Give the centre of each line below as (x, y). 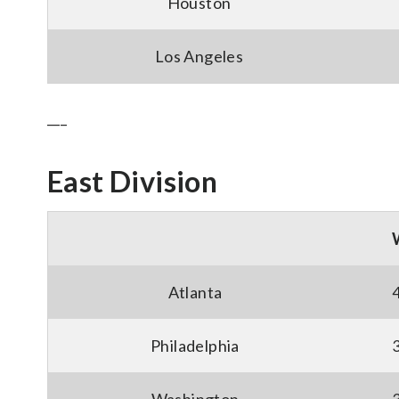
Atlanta (195, 292)
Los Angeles (199, 56)
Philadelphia (195, 346)
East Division (133, 181)
